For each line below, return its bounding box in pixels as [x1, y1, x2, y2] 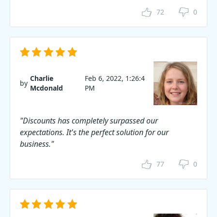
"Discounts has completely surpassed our [20, 115, 158, 126]
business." [20, 139, 54, 149]
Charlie [30, 74, 53, 83]
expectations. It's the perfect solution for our [20, 127, 169, 138]
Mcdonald [30, 83, 63, 93]
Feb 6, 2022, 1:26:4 [84, 74, 145, 83]
